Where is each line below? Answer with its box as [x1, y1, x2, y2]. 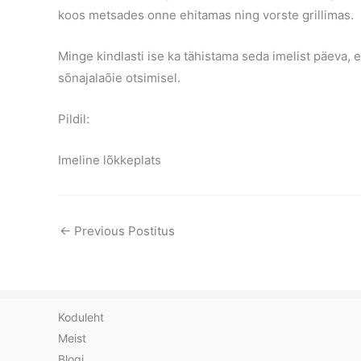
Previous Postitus [71, 222, 175, 239]
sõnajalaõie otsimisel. [58, 69, 180, 85]
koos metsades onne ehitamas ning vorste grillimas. [58, 6, 354, 23]
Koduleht [58, 310, 104, 324]
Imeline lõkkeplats [58, 151, 161, 168]
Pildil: [58, 110, 89, 127]
